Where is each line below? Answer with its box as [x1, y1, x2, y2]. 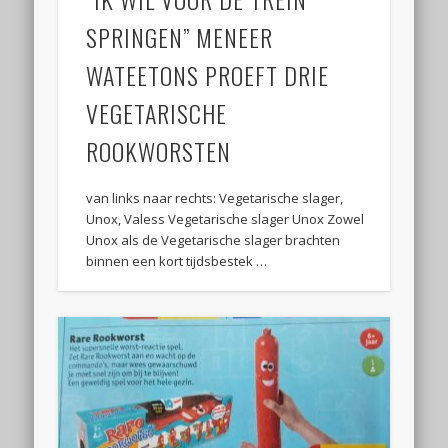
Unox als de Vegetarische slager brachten [86, 231, 341, 250]
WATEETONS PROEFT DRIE [86, 57, 330, 94]
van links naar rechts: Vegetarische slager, [86, 189, 344, 208]
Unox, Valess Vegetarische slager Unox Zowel [86, 210, 365, 229]
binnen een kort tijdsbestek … [86, 252, 268, 271]
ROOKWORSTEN [86, 133, 232, 170]
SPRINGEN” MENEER [86, 19, 274, 56]
